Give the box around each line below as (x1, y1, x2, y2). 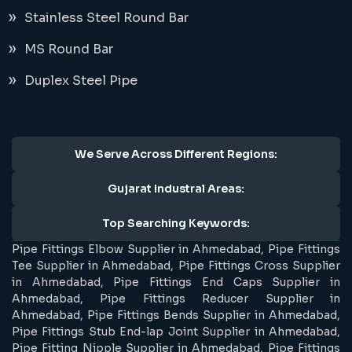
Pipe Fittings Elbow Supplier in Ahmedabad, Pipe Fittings (12, 241, 340, 256)
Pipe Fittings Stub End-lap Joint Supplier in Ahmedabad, (12, 324, 340, 339)
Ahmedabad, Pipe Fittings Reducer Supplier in (12, 291, 340, 306)
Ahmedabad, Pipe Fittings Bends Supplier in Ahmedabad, (12, 307, 340, 322)
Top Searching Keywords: (102, 215, 250, 230)
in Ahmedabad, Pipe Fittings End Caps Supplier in (12, 274, 340, 289)
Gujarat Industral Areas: (108, 181, 244, 196)
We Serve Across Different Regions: (75, 146, 277, 161)
